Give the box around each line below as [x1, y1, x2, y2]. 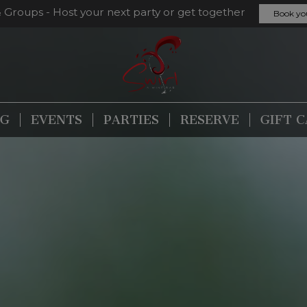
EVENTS [31, 112, 82, 127]
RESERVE [180, 112, 239, 127]
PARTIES [103, 112, 159, 127]
